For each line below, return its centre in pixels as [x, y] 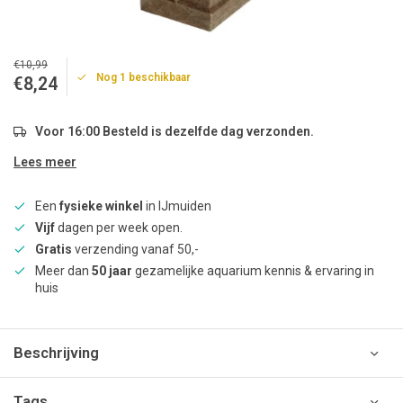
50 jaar [112, 271]
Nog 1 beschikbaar [143, 77]
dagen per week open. [119, 228]
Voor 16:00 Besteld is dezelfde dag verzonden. [175, 131]
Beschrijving [56, 353]
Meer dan [63, 271]
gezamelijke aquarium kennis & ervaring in [253, 271]
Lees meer [45, 162]
